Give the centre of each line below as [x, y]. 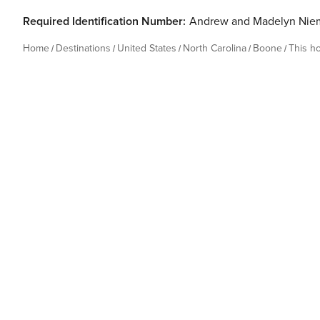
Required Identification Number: [104, 21]
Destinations [83, 48]
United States [147, 48]
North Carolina [215, 48]
